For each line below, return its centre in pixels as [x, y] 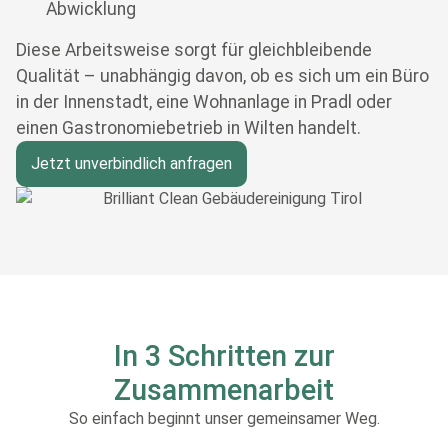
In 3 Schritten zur [224, 356]
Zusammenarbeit [224, 390]
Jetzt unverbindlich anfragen [131, 163]
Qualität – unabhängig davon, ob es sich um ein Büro [222, 75]
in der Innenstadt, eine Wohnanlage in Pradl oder [204, 101]
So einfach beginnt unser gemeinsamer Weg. [224, 419]
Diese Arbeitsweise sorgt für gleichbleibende [194, 49]
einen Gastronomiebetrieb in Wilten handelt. [188, 127]
